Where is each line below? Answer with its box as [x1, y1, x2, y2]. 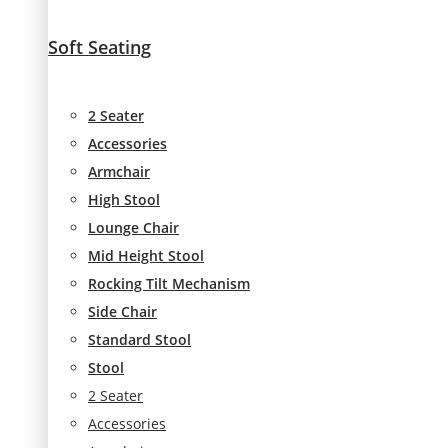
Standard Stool [88, 330, 191, 350]
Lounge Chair [88, 218, 179, 238]
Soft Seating [48, 34, 151, 59]
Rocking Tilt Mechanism [88, 274, 250, 294]
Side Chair [88, 302, 157, 322]
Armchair [88, 162, 150, 182]
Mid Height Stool [88, 246, 204, 266]
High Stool [88, 190, 160, 210]
